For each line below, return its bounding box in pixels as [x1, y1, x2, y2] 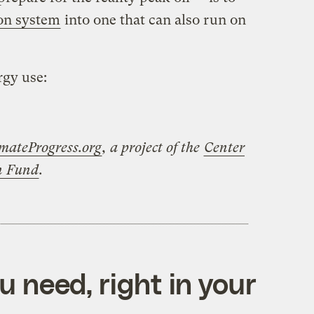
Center [203, 139, 245, 156]
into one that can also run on [60, 11, 246, 28]
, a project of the [102, 139, 203, 156]
